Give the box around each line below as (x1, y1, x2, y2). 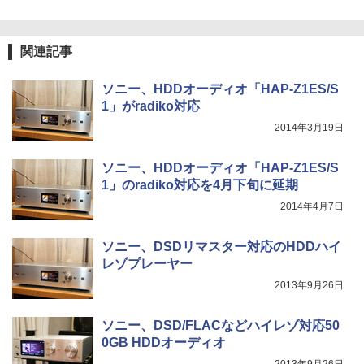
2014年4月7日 (280, 201, 344, 213)
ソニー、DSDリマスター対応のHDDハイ (102, 240, 341, 254)
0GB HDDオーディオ (102, 336, 226, 350)
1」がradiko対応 (102, 99, 200, 114)
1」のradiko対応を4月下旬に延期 (102, 178, 298, 193)
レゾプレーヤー (102, 257, 193, 271)
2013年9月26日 (275, 279, 344, 292)
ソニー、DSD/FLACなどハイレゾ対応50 (102, 318, 340, 333)
